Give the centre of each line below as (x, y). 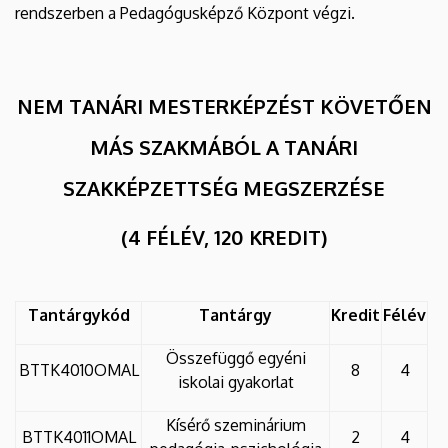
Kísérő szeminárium (235, 424)
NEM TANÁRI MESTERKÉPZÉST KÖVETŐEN (224, 105)
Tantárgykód (78, 314)
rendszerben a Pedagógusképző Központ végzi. (185, 12)
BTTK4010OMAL (78, 369)
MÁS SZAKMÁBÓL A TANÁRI (224, 146)
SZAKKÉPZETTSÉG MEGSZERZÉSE (224, 187)
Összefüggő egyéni (235, 357)
